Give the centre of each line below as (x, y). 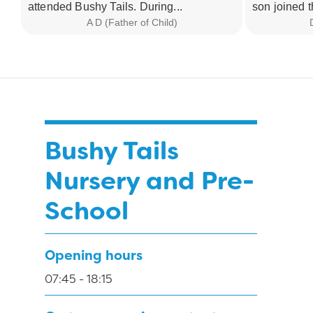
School (87, 211)
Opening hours (94, 255)
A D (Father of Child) (132, 22)
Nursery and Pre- (150, 181)
